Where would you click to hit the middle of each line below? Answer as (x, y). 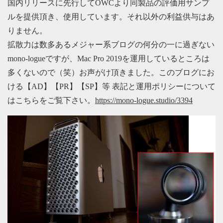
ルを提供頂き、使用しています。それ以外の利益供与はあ (111, 16)
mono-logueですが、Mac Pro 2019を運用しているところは (109, 58)
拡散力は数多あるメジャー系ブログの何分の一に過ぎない (111, 44)
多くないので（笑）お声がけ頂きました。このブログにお (111, 72)
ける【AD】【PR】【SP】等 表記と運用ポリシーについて (111, 86)
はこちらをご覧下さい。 (51, 100)
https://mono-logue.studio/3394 (144, 100)
